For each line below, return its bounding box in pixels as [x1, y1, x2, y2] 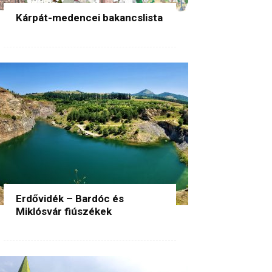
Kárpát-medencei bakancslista [16, 11, 163, 24]
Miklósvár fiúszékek [16, 205, 112, 217]
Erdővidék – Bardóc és [16, 192, 124, 205]
